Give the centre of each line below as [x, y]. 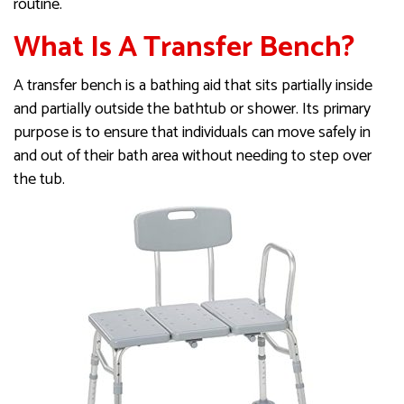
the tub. [39, 180]
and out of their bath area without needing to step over [193, 156]
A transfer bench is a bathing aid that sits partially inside [193, 86]
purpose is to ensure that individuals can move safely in [192, 133]
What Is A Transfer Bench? [184, 48]
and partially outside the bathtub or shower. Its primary [192, 110]
